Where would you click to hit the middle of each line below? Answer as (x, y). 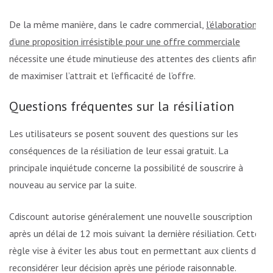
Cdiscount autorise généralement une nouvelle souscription (131, 217)
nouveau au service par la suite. (73, 185)
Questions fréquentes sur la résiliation (122, 106)
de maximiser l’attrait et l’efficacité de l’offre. (102, 76)
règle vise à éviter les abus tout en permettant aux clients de (135, 251)
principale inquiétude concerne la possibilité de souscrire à (126, 168)
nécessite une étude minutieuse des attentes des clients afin (133, 59)
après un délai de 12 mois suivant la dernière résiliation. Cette (134, 234)
